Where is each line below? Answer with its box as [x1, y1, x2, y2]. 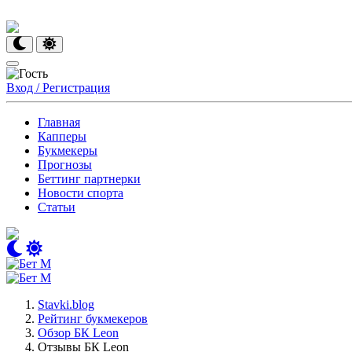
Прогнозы [38, 158, 92, 171]
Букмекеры [38, 144, 97, 157]
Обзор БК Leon [38, 326, 119, 339]
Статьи [38, 200, 75, 214]
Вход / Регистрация [6, 81, 110, 94]
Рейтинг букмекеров [38, 312, 148, 325]
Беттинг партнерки [38, 172, 141, 185]
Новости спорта [38, 186, 123, 200]
